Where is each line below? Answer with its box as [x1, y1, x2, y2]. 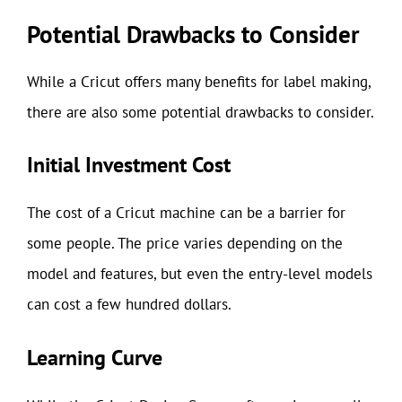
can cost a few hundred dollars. [27, 294, 232, 314]
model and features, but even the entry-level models [27, 264, 372, 284]
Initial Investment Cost [27, 151, 231, 179]
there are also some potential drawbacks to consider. [27, 101, 374, 122]
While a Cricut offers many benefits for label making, [27, 71, 371, 92]
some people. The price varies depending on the [27, 233, 343, 253]
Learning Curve [27, 343, 162, 371]
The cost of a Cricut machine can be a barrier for [27, 203, 345, 223]
